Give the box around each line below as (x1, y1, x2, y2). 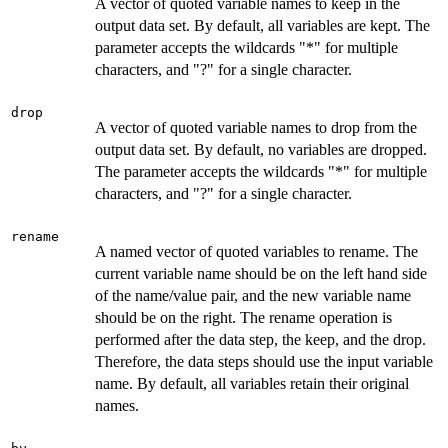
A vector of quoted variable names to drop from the (95, 118, 417, 136)
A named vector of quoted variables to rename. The (95, 242, 418, 260)
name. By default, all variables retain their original (95, 374, 409, 392)
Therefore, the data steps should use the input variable (95, 352, 433, 370)
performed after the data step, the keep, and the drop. (95, 330, 426, 348)
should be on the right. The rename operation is (95, 308, 392, 326)
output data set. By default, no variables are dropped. (95, 140, 427, 158)
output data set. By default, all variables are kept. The (95, 16, 430, 34)
